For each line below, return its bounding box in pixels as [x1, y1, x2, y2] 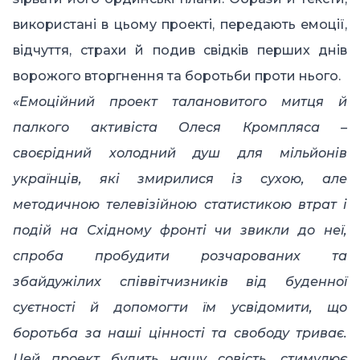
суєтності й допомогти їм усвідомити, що [13, 300, 347, 316]
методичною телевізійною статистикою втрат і [13, 197, 347, 213]
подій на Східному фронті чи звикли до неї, [13, 223, 347, 239]
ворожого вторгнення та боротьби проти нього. [13, 68, 341, 84]
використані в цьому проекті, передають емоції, [13, 17, 347, 33]
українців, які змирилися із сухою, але [13, 171, 347, 187]
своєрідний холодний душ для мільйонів [13, 145, 347, 162]
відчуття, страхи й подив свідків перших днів [13, 43, 347, 59]
